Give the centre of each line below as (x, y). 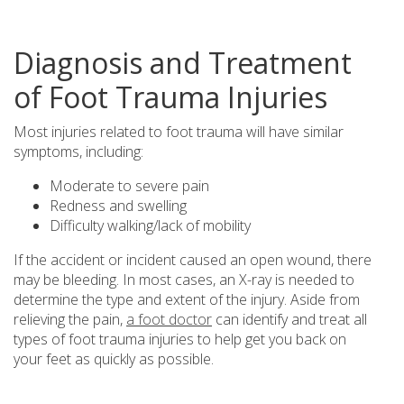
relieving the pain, (70, 319)
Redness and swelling (118, 206)
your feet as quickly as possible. (114, 359)
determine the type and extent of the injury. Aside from (187, 299)
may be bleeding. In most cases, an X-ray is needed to (184, 280)
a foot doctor (169, 319)
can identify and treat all (289, 319)
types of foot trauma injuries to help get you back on (180, 339)
